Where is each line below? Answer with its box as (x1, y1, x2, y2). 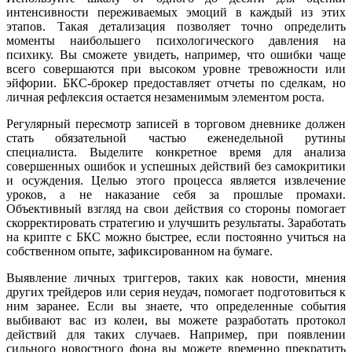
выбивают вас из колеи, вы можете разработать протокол (6, 313, 346, 328)
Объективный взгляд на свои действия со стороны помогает (6, 202, 346, 216)
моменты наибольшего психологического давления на (6, 34, 346, 48)
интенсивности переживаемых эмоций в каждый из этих (6, 5, 346, 20)
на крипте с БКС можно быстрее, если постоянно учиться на (6, 230, 346, 244)
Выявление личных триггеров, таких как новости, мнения (6, 271, 346, 285)
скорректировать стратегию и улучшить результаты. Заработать (6, 216, 346, 230)
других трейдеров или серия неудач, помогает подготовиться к (6, 285, 346, 299)
